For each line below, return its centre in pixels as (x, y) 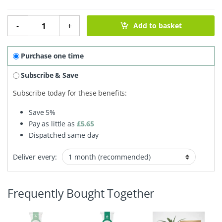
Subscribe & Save (49, 75)
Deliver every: (35, 157)
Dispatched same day (64, 135)
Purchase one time (52, 56)
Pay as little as (53, 124)
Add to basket (158, 26)
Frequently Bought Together (81, 194)
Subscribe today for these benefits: (70, 93)
